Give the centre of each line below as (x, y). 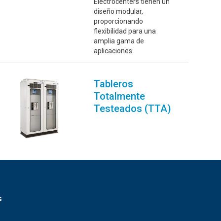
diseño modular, (119, 12)
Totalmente (120, 96)
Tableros (114, 84)
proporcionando (119, 21)
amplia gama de (119, 41)
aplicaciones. (114, 51)
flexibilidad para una (125, 31)
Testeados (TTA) (133, 109)
